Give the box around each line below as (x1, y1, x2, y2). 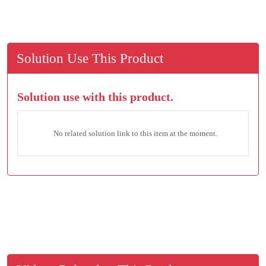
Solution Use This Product (17, 50, 163, 66)
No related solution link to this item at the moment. (53, 129, 217, 138)
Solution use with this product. (17, 90, 173, 104)
